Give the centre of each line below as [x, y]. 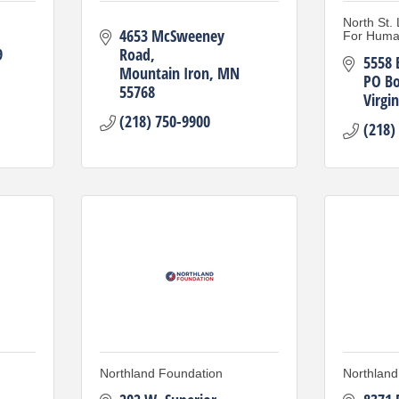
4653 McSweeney [172, 36]
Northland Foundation [161, 373]
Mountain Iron [164, 73]
